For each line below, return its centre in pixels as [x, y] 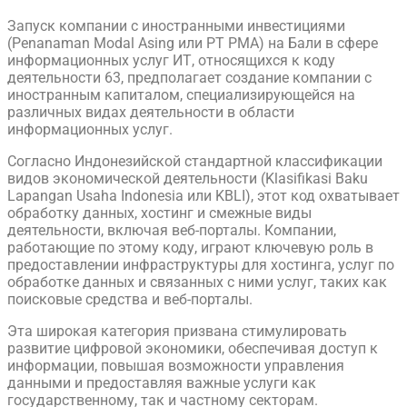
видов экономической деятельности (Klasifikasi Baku [188, 179]
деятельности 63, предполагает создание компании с [189, 78]
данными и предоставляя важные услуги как [162, 383]
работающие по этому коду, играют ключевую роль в [190, 248]
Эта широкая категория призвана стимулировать [177, 332]
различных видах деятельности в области [151, 113]
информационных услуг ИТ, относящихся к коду [171, 61]
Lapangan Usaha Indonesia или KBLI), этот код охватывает [203, 196]
